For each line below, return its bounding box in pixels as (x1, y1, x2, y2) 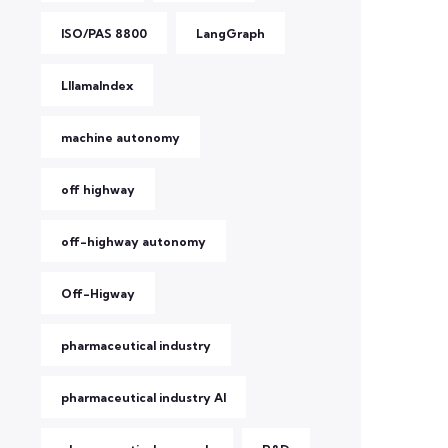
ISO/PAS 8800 (61, 26, 147, 41)
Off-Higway (61, 286, 135, 301)
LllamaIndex (61, 78, 133, 93)
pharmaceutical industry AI (61, 390, 226, 405)
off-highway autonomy (61, 234, 206, 249)
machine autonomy (61, 130, 180, 145)
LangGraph (196, 26, 265, 41)
